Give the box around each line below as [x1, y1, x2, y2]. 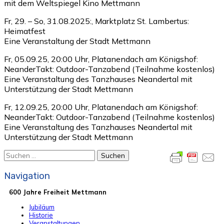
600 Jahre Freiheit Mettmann [9, 187, 106, 196]
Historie [29, 210, 53, 219]
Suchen [3, 149, 31, 159]
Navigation [4, 170, 50, 181]
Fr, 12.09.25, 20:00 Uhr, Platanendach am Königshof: [4, 101, 200, 112]
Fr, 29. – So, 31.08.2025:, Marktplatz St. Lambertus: [4, 15, 189, 26]
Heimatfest [4, 25, 47, 36]
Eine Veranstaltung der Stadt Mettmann [4, 35, 150, 46]
